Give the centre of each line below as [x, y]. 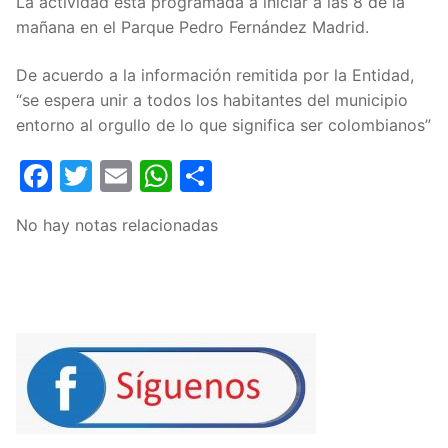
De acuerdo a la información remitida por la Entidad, [215, 74]
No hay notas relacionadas [117, 225]
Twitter [146, 176]
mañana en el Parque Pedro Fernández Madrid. [192, 27]
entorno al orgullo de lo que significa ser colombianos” [223, 124]
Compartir [288, 176]
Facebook [126, 176]
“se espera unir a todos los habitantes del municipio [212, 99]
